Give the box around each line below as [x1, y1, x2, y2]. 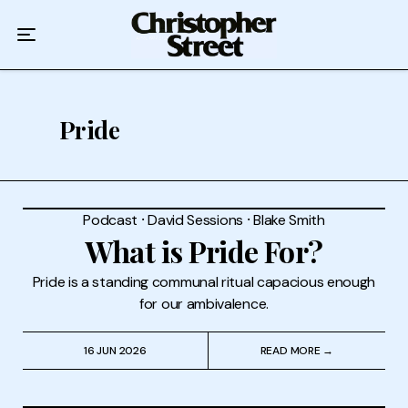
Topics [109, 159, 158, 182]
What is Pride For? [85, 230, 323, 270]
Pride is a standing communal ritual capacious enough [32, 271, 376, 291]
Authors [104, 110, 164, 133]
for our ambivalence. [139, 293, 269, 313]
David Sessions [148, 209, 243, 229]
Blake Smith [253, 209, 325, 229]
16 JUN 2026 [84, 342, 147, 358]
